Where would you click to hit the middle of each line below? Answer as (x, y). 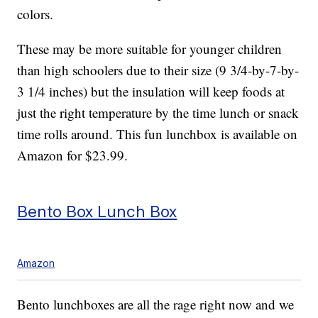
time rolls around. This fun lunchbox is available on (158, 134)
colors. (35, 14)
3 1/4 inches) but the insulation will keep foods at (151, 92)
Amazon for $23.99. (73, 155)
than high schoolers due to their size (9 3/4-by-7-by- (158, 70)
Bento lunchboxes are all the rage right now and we (156, 305)
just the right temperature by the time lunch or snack (158, 113)
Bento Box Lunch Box (97, 212)
